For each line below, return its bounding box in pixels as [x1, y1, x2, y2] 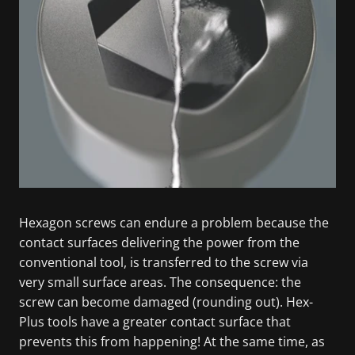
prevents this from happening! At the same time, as [19, 332, 325, 350]
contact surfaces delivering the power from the [19, 233, 300, 251]
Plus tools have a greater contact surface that [19, 312, 291, 330]
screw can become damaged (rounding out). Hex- [19, 292, 313, 311]
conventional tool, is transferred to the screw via [19, 253, 308, 271]
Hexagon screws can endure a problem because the [19, 213, 329, 231]
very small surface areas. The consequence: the [19, 273, 301, 291]
